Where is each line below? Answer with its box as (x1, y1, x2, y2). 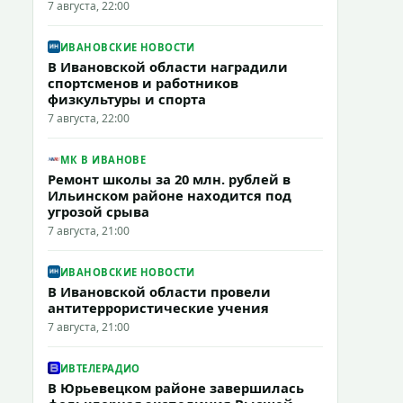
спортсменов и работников (48, 74, 238, 92)
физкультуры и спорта (48, 90, 206, 108)
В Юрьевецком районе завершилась (48, 379, 304, 397)
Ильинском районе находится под (48, 186, 291, 204)
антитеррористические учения (48, 299, 269, 317)
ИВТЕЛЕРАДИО (60, 361, 140, 375)
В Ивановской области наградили (48, 58, 288, 76)
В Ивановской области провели (48, 282, 271, 300)
